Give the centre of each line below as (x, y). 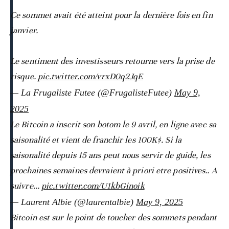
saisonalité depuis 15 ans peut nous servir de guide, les (110, 155)
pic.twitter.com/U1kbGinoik (93, 186)
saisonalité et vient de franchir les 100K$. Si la (96, 140)
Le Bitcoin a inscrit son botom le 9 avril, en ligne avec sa (113, 125)
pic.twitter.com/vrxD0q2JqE (90, 77)
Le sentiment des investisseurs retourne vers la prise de (112, 61)
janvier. (24, 31)
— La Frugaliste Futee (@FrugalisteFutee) (92, 93)
